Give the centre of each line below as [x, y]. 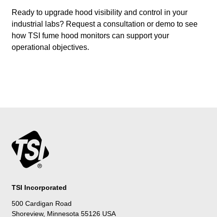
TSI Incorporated [39, 188]
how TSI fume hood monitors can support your [90, 36]
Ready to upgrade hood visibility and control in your [100, 12]
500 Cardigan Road [42, 204]
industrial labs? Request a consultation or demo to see [105, 24]
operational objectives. [50, 47]
